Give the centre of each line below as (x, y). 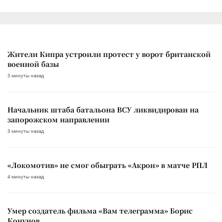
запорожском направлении (58, 119)
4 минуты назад (26, 176)
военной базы (33, 64)
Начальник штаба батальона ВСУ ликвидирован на (103, 109)
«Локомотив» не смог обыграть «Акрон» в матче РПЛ (108, 165)
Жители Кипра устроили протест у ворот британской (109, 54)
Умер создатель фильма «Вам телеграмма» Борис (100, 210)
